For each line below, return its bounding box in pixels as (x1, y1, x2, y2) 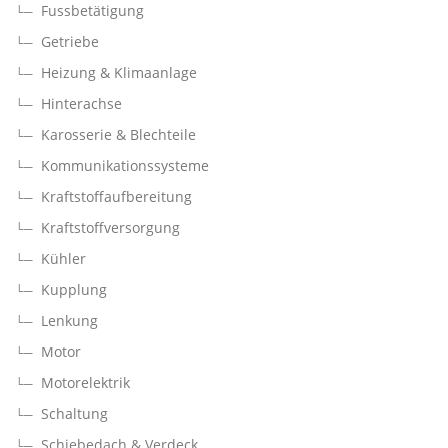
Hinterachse (41, 94, 122, 114)
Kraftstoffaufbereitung (41, 187, 192, 207)
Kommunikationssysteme (41, 156, 209, 176)
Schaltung (41, 404, 108, 424)
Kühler (41, 249, 86, 269)
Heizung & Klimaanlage (41, 63, 197, 83)
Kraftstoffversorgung (41, 218, 180, 238)
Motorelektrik (41, 373, 130, 393)
